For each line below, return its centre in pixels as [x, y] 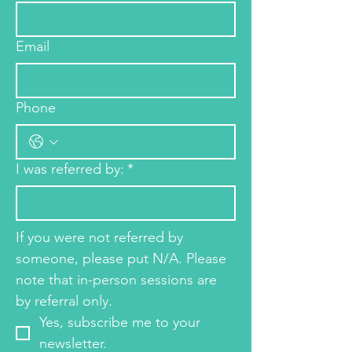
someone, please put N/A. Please [121, 258]
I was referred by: [70, 169]
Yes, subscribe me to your [120, 322]
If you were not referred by [99, 237]
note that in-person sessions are [116, 280]
